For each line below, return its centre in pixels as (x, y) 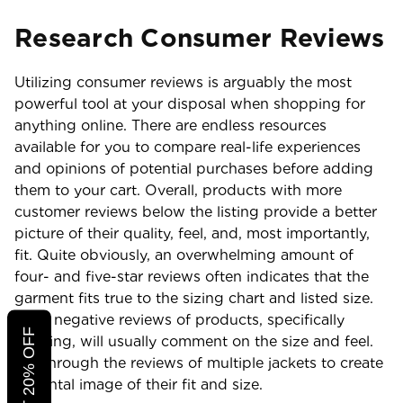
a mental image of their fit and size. (139, 385)
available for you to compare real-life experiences (188, 147)
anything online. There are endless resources (170, 125)
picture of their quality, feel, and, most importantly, (192, 233)
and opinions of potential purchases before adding (194, 169)
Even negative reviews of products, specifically (179, 320)
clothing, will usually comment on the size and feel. (194, 341)
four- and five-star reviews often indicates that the (192, 277)
